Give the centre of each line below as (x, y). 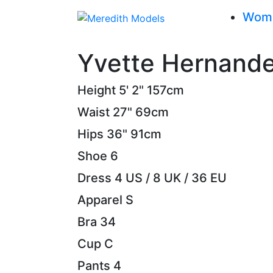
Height (97, 90)
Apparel (100, 200)
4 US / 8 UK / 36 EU (171, 178)
